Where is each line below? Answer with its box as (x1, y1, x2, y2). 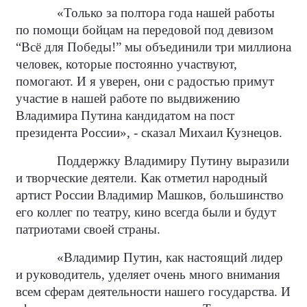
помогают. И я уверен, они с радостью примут (16, 74, 274, 88)
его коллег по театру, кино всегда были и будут (16, 205, 276, 219)
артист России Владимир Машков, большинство (16, 188, 284, 202)
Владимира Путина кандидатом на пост (16, 108, 234, 123)
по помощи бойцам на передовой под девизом (16, 23, 273, 37)
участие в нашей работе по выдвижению (16, 91, 240, 106)
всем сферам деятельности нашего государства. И (16, 284, 291, 299)
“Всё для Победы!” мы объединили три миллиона (16, 40, 291, 54)
